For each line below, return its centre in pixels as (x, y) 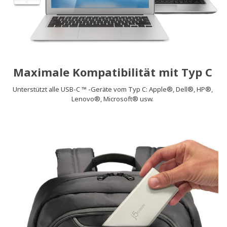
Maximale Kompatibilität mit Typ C (112, 72)
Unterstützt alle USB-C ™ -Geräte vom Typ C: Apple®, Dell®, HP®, (112, 89)
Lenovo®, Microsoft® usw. (113, 99)
